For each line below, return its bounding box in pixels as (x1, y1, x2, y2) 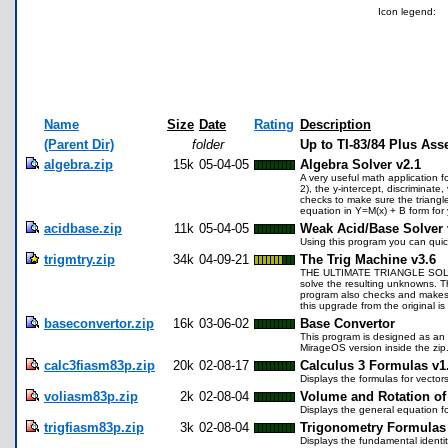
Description (300, 116, 371, 132)
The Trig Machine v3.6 (300, 251, 436, 267)
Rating (254, 116, 294, 132)
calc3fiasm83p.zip (44, 357, 155, 373)
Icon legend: (378, 5, 436, 17)
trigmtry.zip (44, 251, 115, 267)
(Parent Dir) (44, 136, 114, 152)
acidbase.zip (44, 220, 122, 236)
